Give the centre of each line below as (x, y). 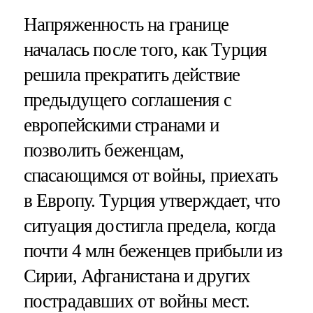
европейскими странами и (121, 125)
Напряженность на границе (126, 24)
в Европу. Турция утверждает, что (152, 200)
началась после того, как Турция (145, 49)
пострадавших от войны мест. (137, 301)
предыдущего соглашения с (128, 100)
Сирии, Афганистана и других (137, 276)
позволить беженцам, (104, 150)
